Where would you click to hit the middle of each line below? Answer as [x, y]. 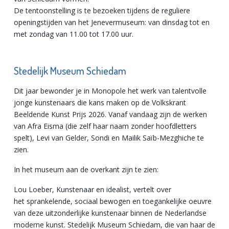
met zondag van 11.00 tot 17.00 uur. [74, 34]
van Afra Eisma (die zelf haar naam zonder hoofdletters [105, 126]
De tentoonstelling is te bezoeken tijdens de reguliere [102, 10]
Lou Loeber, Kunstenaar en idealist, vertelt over [93, 189]
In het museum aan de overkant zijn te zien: [86, 169]
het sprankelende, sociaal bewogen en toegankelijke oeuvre [113, 201]
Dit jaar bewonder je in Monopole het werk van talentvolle [110, 91]
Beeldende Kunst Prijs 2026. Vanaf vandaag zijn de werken [110, 114]
